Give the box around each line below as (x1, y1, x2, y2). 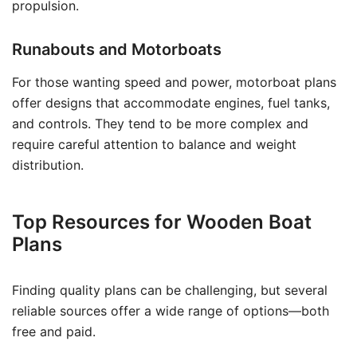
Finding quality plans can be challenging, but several (12, 282, 328, 298)
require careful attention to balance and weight (12, 136, 296, 152)
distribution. (12, 157, 84, 173)
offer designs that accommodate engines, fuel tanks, (12, 95, 330, 111)
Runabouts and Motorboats (12, 40, 222, 59)
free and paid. (12, 324, 96, 339)
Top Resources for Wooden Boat (12, 210, 312, 233)
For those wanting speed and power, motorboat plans (12, 74, 336, 90)
